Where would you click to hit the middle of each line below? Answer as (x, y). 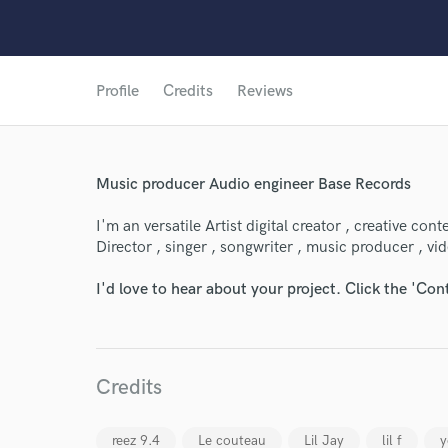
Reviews (265, 91)
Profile (117, 91)
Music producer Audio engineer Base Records (253, 184)
